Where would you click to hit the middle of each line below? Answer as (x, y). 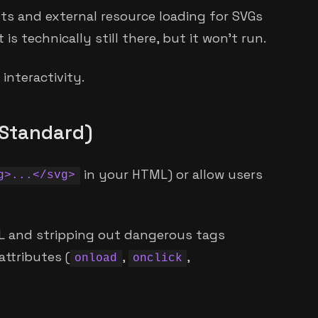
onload (96, 259)
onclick (158, 259)
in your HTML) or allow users (171, 174)
